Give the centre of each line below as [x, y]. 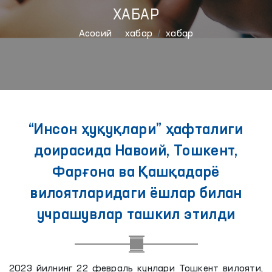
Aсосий [95, 34]
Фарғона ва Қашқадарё [136, 173]
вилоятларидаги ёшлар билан [136, 194]
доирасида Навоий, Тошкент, [136, 152]
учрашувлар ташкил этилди [136, 216]
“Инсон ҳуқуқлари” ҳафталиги [136, 131]
